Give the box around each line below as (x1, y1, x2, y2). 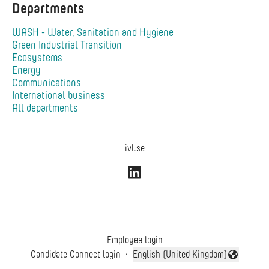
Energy (12, 64, 41, 77)
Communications (12, 76, 81, 89)
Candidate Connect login (30, 249, 121, 261)
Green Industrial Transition (12, 38, 122, 52)
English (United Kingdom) (132, 249, 227, 261)
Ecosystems (12, 51, 62, 64)
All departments (12, 101, 78, 115)
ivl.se (124, 142, 145, 154)
